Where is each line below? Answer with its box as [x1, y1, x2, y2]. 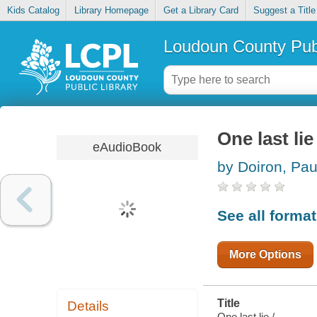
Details [67, 299, 110, 314]
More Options [229, 248, 301, 260]
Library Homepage [74, 5, 149, 16]
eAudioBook [93, 139, 162, 154]
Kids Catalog [6, 5, 59, 16]
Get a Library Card [163, 5, 238, 16]
